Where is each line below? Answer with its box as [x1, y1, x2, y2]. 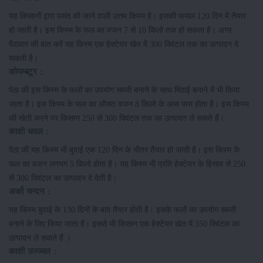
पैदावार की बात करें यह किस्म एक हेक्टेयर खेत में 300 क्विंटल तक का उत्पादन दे [9, 39, 238, 49]
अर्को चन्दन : [9, 186, 50, 197]
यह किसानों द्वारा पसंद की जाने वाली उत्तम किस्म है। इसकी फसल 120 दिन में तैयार [9, 11, 246, 21]
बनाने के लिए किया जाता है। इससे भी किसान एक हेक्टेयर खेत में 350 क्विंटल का [9, 219, 240, 229]
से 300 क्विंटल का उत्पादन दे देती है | [9, 173, 116, 183]
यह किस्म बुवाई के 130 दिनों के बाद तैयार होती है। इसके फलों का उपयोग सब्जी [9, 205, 236, 215]
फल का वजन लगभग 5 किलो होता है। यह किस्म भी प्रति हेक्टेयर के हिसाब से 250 [9, 159, 245, 169]
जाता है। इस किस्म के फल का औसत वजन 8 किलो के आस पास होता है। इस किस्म [9, 99, 249, 109]
